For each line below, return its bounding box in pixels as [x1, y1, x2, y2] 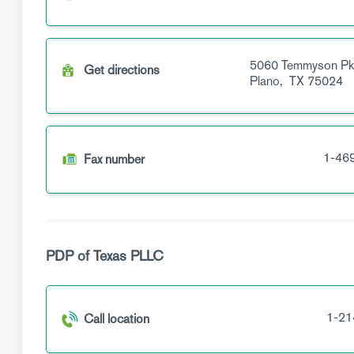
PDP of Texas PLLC [46, 247, 164, 265]
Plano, [249, 73, 286, 89]
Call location [84, 311, 149, 327]
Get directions [84, 62, 160, 78]
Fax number [84, 151, 145, 168]
